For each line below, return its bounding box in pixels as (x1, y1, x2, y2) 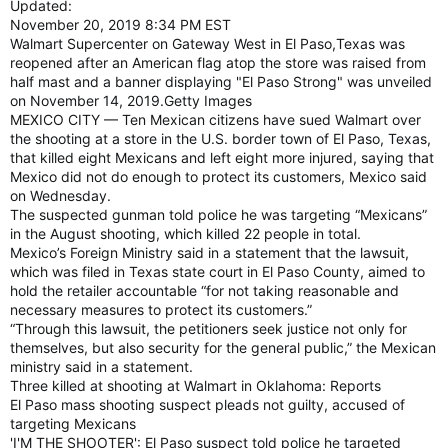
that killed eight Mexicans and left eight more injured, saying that (10, 149, 434, 166)
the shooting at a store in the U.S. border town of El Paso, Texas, (10, 130, 431, 147)
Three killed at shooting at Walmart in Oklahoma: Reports (10, 377, 381, 394)
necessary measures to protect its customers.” (10, 301, 312, 318)
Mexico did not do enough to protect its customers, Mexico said (10, 168, 427, 185)
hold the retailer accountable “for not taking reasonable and (10, 282, 399, 299)
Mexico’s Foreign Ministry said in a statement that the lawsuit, (10, 244, 409, 261)
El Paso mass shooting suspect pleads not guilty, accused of (10, 396, 405, 413)
